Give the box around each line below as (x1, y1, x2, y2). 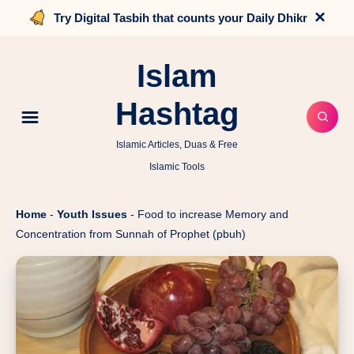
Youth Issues (57, 208, 127, 220)
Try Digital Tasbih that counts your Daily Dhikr (53, 11, 307, 24)
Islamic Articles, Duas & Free (116, 139, 238, 150)
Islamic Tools (149, 161, 205, 172)
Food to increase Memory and (137, 208, 288, 220)
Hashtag (115, 96, 239, 131)
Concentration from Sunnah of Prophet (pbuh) (16, 228, 246, 240)
